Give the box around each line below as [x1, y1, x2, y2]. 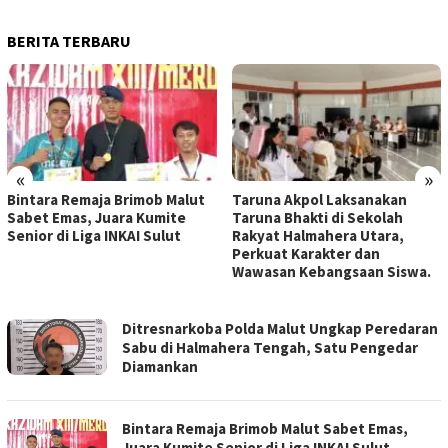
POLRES [7, 351, 64, 372]
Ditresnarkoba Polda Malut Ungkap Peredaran [122, 319, 438, 339]
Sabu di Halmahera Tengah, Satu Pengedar [122, 338, 418, 358]
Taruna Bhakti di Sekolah [231, 208, 403, 228]
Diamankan [122, 357, 198, 377]
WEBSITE [7, 317, 72, 338]
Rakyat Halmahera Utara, [231, 226, 404, 246]
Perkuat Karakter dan [231, 244, 380, 264]
